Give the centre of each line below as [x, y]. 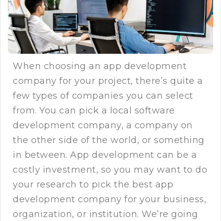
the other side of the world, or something [109, 140]
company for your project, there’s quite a [108, 81]
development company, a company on [103, 126]
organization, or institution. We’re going [106, 214]
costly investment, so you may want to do [110, 170]
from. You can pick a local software [94, 111]
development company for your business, [110, 200]
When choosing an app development [100, 66]
